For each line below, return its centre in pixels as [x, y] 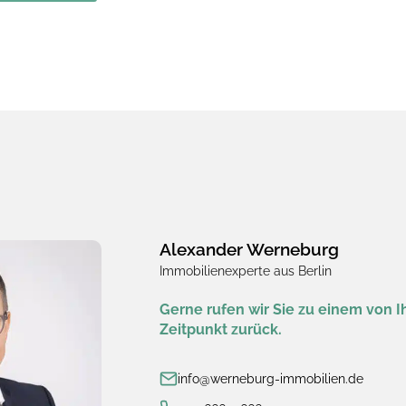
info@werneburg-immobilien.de [271, 378]
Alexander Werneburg [249, 250]
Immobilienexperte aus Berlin [246, 271]
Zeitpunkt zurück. [221, 329]
